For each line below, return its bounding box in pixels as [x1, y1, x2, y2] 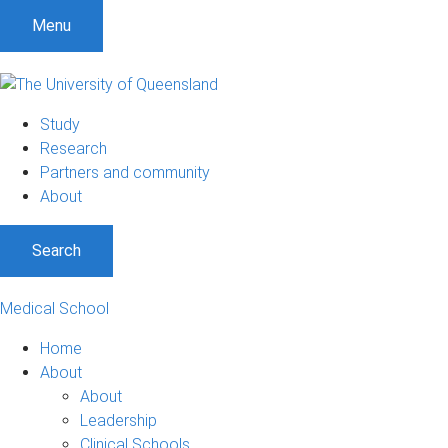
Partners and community [40, 162, 210, 182]
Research [40, 138, 107, 158]
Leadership [80, 410, 157, 430]
